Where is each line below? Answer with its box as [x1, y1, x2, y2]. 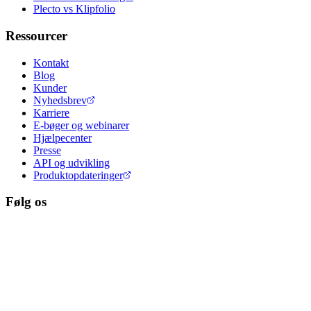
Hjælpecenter [33, 131, 92, 144]
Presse [33, 144, 61, 156]
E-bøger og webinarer [33, 119, 129, 131]
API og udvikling [33, 156, 110, 169]
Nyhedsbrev [33, 94, 87, 106]
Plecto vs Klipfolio [33, 3, 115, 15]
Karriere [33, 106, 69, 119]
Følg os [6, 194, 47, 210]
